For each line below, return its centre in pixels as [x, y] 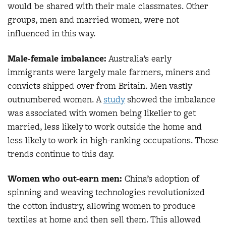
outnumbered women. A [55, 99]
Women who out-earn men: [65, 179]
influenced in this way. [52, 34]
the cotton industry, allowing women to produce [102, 206]
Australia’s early [139, 58]
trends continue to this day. [61, 154]
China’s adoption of [160, 179]
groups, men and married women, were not [93, 20]
